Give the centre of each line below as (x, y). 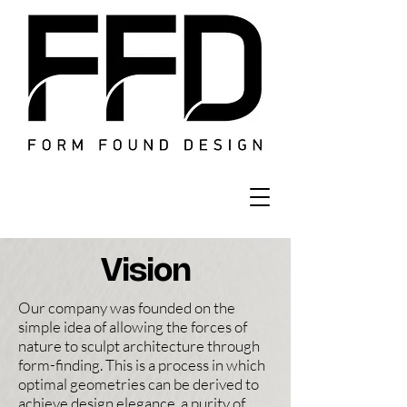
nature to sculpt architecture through (139, 346)
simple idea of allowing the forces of (133, 327)
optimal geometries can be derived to (139, 384)
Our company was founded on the (127, 308)
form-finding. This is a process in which (142, 365)
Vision (145, 272)
